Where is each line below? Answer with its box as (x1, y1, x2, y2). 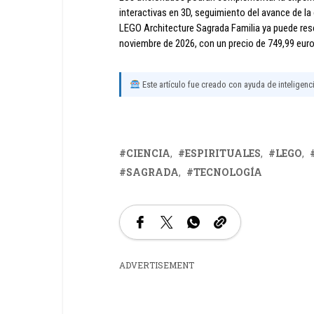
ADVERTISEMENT (119, 259, 194, 271)
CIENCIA (126, 146, 170, 160)
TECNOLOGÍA (193, 165, 262, 179)
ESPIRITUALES (185, 146, 261, 160)
